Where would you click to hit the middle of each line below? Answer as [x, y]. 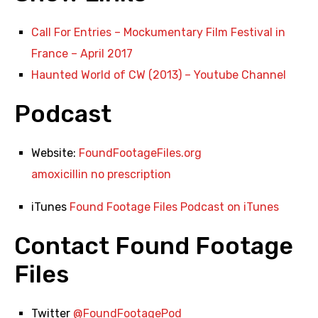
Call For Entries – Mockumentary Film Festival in [158, 33]
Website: [55, 153]
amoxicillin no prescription [101, 175]
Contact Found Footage [154, 246]
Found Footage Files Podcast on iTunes [174, 207]
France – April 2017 [82, 54]
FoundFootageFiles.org [140, 153]
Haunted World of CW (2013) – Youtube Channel [159, 75]
